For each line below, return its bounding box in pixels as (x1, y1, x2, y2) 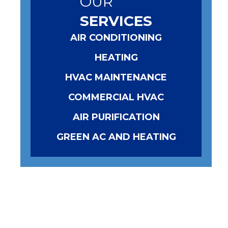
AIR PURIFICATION (72, 111, 160, 123)
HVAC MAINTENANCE (65, 72, 167, 83)
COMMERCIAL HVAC (68, 92, 164, 103)
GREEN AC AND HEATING (56, 131, 176, 143)
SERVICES (80, 12, 153, 30)
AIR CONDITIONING (70, 32, 162, 44)
